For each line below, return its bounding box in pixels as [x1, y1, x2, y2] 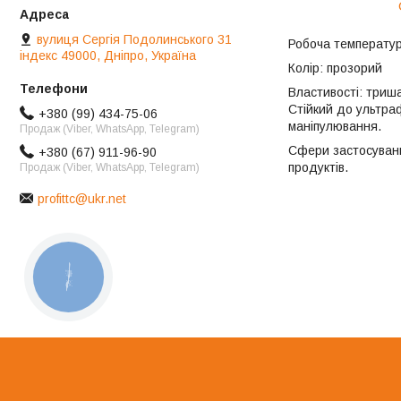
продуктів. [288, 159, 348, 175]
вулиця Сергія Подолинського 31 [37, 31, 232, 47]
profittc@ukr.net [38, 191, 126, 206]
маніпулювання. [288, 118, 381, 133]
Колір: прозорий [288, 60, 382, 75]
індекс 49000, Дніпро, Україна [20, 47, 196, 63]
